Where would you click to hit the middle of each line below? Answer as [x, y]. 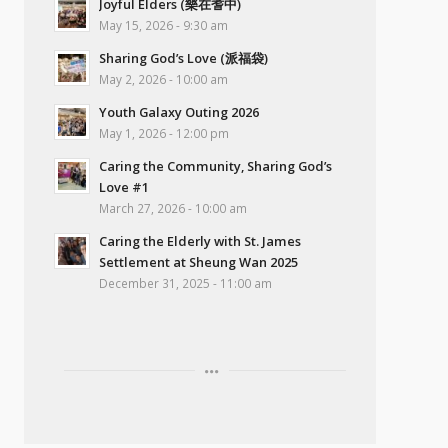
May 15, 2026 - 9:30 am [163, 25]
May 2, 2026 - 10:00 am [163, 79]
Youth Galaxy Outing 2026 [179, 112]
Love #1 [124, 187]
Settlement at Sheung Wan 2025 [198, 262]
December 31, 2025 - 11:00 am [185, 283]
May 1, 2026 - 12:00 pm [164, 133]
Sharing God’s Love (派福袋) [183, 58]
